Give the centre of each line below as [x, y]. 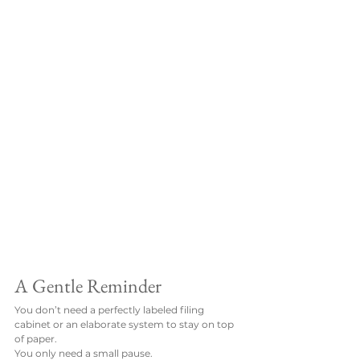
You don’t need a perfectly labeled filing [110, 309]
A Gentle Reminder [88, 285]
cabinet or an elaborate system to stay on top [125, 324]
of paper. [36, 338]
